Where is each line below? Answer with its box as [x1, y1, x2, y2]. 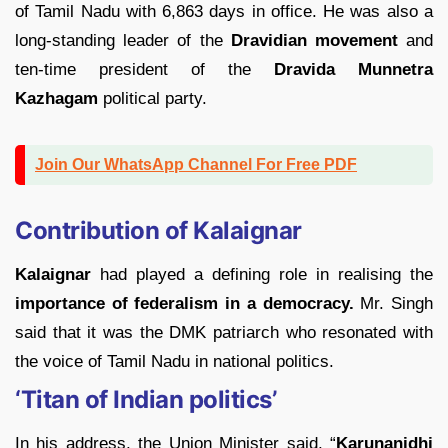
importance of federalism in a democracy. [15, 294, 354, 314]
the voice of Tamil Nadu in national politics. [15, 352, 334, 372]
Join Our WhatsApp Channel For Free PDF [35, 156, 357, 174]
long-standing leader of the [15, 31, 231, 51]
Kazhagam [15, 89, 98, 109]
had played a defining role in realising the [91, 265, 433, 285]
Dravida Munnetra [274, 60, 433, 80]
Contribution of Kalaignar [15, 216, 302, 246]
